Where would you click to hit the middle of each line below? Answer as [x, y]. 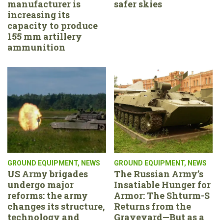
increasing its [39, 14]
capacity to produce [53, 25]
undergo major [41, 184]
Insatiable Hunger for [162, 184]
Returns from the [152, 206]
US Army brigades [48, 174]
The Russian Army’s [159, 174]
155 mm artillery [45, 36]
